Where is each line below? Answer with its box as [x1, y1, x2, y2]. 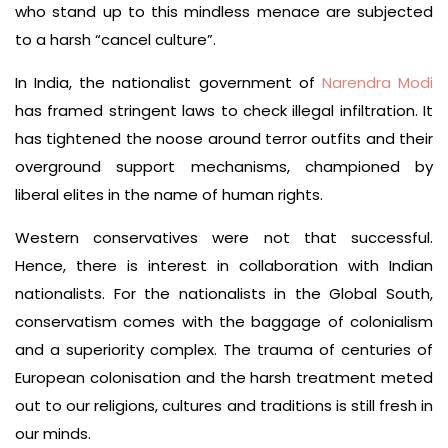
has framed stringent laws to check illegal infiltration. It [15, 100, 433, 121]
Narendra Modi [321, 72, 434, 93]
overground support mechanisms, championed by [15, 156, 433, 177]
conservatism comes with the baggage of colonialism [15, 311, 433, 332]
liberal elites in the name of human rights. [15, 184, 323, 205]
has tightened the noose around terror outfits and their [15, 128, 433, 149]
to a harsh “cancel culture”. [15, 29, 216, 50]
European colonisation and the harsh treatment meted [15, 367, 433, 388]
